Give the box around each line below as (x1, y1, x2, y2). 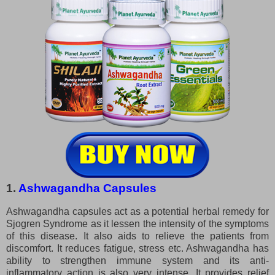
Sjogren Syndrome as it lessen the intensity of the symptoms (6, 218, 269, 229)
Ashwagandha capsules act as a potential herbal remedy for (6, 206, 269, 217)
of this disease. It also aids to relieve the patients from (6, 230, 269, 241)
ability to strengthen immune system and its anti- (6, 255, 269, 266)
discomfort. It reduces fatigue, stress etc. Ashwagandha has (6, 242, 269, 254)
